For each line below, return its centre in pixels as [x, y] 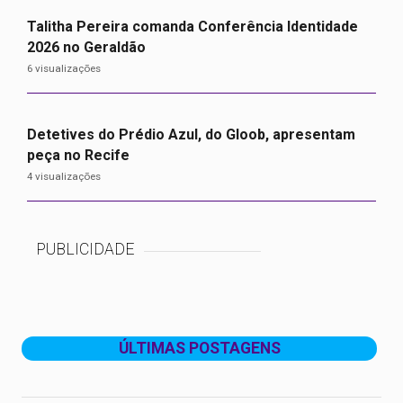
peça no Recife [78, 155]
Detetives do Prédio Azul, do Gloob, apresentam [191, 134]
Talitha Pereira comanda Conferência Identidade [193, 27]
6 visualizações [64, 68]
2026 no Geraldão [88, 47]
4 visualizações [64, 176]
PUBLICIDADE [85, 249]
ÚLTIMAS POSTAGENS [199, 349]
